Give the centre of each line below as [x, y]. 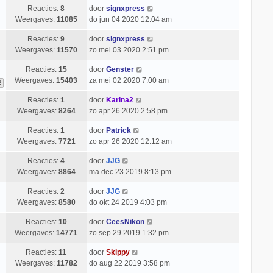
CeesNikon [125, 222]
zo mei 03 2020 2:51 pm [129, 50]
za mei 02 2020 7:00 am [129, 80]
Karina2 [119, 100]
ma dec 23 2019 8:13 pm [130, 172]
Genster [120, 69]
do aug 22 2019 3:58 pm [129, 263]
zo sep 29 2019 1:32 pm [129, 233]
